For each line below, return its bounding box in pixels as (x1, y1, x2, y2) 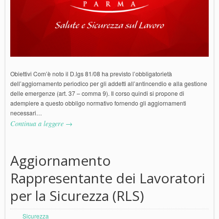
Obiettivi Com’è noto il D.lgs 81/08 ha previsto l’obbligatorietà (10, 69, 172, 78)
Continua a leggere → (10, 118, 72, 128)
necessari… (10, 108, 42, 117)
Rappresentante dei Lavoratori (10, 168, 205, 187)
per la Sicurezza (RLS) (10, 186, 144, 205)
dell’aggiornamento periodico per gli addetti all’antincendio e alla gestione (10, 79, 207, 88)
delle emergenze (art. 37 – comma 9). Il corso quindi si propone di (10, 88, 184, 97)
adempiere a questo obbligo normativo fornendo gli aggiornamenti (10, 98, 186, 107)
